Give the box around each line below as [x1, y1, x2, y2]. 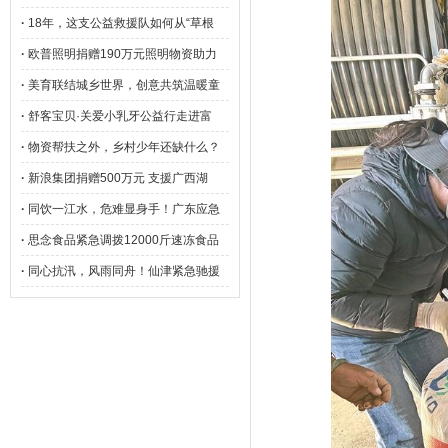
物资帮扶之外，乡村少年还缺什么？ [28, 140, 220, 154]
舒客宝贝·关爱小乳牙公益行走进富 [28, 109, 212, 123]
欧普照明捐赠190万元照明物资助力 [28, 47, 217, 61]
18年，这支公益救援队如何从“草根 [28, 16, 214, 30]
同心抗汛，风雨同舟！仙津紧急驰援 [28, 264, 220, 278]
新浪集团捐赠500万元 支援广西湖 [28, 171, 208, 185]
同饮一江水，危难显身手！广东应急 [28, 202, 220, 216]
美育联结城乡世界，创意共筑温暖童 [28, 78, 220, 92]
